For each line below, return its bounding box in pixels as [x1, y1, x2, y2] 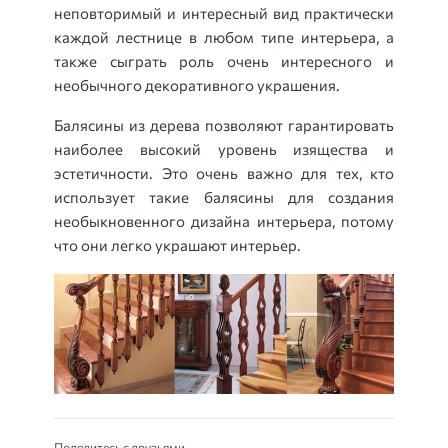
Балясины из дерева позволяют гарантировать [54, 116, 394, 135]
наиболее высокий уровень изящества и [54, 140, 394, 159]
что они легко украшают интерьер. [54, 236, 301, 255]
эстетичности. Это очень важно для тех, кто [54, 164, 394, 183]
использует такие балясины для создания [54, 188, 394, 207]
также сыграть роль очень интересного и [54, 51, 394, 70]
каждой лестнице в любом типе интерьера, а [54, 27, 394, 46]
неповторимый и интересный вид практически [54, 3, 394, 22]
